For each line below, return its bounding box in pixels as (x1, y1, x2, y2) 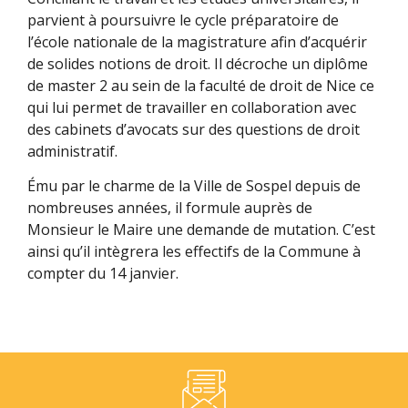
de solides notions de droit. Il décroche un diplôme (27, 53, 368, 74)
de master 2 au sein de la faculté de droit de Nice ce (27, 75, 374, 96)
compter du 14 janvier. (27, 263, 182, 284)
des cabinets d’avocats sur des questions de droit (27, 118, 360, 139)
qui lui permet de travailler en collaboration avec (27, 97, 356, 117)
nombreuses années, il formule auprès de (27, 198, 312, 219)
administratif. (27, 140, 121, 161)
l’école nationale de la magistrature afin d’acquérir (27, 31, 367, 52)
